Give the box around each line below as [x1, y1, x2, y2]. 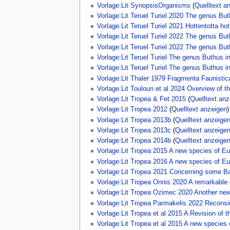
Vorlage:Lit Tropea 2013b [97, 116, 171, 124]
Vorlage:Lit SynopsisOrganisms [97, 2, 190, 9]
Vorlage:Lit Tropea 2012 [97, 106, 167, 113]
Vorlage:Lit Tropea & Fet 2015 [97, 95, 186, 103]
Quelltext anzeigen [171, 106, 227, 113]
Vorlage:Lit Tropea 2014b [97, 137, 171, 145]
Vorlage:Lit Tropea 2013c [97, 126, 171, 134]
